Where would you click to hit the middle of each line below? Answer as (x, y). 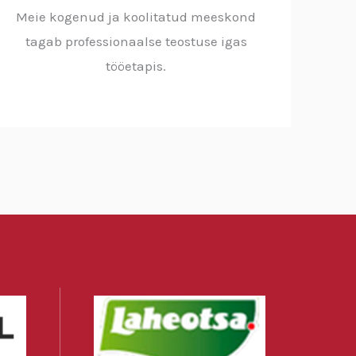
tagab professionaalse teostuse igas (136, 41)
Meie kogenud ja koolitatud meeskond (136, 16)
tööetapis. (136, 66)
